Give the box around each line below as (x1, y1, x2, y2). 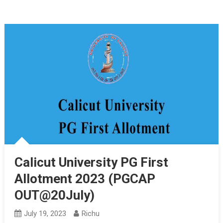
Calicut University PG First (14, 154, 168, 170)
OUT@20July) (14, 187, 95, 203)
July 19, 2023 (23, 209, 66, 218)
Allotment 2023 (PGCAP (14, 171, 155, 186)
